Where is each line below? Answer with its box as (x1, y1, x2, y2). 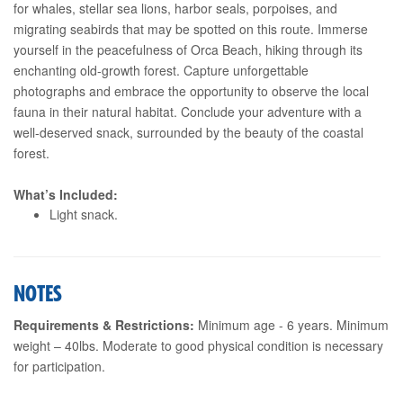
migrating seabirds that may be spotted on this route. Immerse (13, 19, 368, 38)
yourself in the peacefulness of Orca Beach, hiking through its (13, 40, 363, 58)
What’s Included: (13, 184, 118, 203)
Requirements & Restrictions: (13, 315, 194, 334)
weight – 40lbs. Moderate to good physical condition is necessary (13, 336, 383, 354)
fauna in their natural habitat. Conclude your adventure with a (13, 102, 362, 121)
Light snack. (49, 204, 118, 223)
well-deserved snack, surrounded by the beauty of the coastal (13, 122, 363, 141)
